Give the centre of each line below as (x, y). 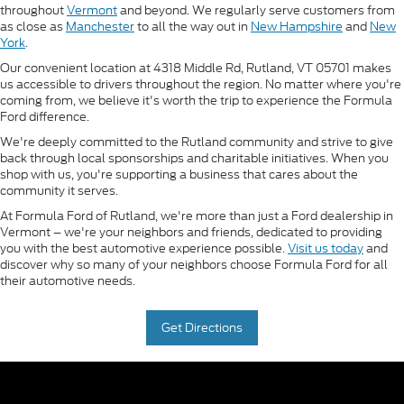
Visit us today (326, 249)
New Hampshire (297, 27)
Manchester (100, 27)
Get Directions (202, 328)
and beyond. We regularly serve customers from (256, 11)
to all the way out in (193, 27)
